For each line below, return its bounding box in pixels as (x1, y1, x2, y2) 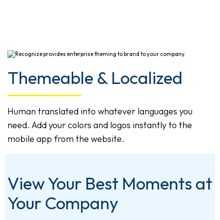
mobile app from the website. (7, 133, 125, 144)
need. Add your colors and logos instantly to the (7, 119, 192, 131)
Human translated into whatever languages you (7, 105, 192, 117)
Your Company (7, 192, 118, 214)
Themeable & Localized (7, 66, 183, 88)
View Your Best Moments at (7, 172, 212, 194)
